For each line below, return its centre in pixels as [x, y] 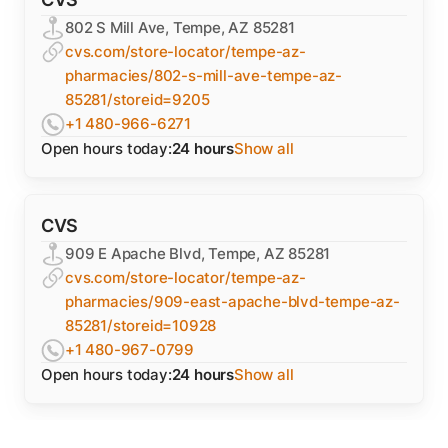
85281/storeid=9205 [137, 99]
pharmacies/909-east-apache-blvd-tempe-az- [232, 301]
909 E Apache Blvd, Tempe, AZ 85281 [198, 253]
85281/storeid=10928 [141, 325]
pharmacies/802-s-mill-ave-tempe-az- [204, 75]
